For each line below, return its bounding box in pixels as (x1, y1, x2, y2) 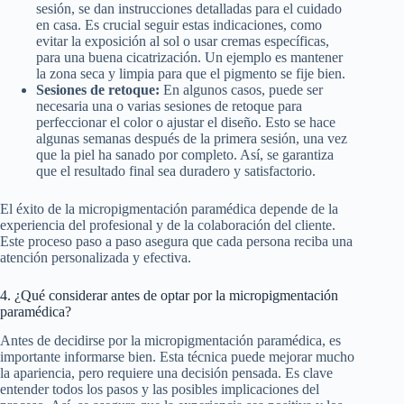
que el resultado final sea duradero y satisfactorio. (36, 162, 316, 179)
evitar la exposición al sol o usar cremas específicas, (36, 32, 329, 49)
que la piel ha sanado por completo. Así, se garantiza (36, 146, 334, 162)
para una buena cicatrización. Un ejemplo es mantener (36, 49, 343, 65)
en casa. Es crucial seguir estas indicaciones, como (36, 16, 322, 32)
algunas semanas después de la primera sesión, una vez (36, 130, 347, 146)
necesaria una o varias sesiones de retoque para (36, 97, 302, 114)
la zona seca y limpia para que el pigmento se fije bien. (36, 65, 345, 81)
